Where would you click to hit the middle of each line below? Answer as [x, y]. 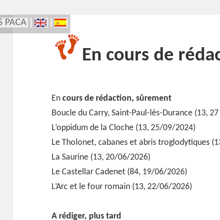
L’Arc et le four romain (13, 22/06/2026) [122, 187]
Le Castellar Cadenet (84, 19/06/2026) [120, 172]
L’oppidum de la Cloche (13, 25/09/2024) [124, 128]
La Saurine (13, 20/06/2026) [101, 157]
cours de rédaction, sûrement [117, 98]
